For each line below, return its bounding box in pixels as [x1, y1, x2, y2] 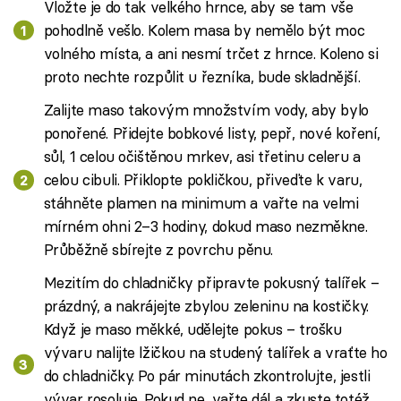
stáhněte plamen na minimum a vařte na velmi [43, 193, 359, 212]
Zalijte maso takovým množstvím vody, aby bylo [43, 100, 369, 119]
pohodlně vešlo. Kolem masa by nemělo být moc [43, 20, 365, 39]
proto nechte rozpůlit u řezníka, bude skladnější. [43, 66, 361, 86]
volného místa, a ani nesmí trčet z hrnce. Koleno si [43, 43, 379, 63]
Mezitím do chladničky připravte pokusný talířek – [43, 273, 380, 293]
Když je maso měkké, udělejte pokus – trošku [43, 320, 342, 339]
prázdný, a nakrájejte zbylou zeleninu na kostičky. [43, 296, 369, 316]
